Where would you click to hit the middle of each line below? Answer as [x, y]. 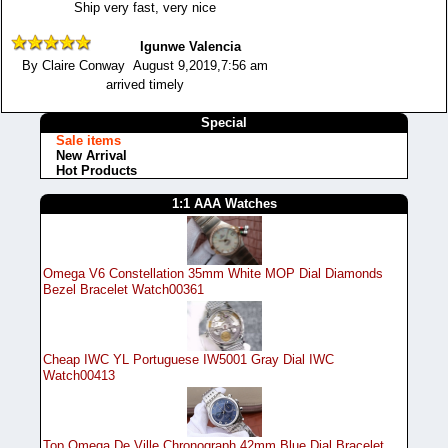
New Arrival [91, 155]
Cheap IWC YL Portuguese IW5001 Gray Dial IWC [188, 360]
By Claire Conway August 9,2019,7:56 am [144, 65]
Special [224, 122]
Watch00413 [79, 376]
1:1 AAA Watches [224, 203]
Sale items [88, 140]
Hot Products [96, 170]
